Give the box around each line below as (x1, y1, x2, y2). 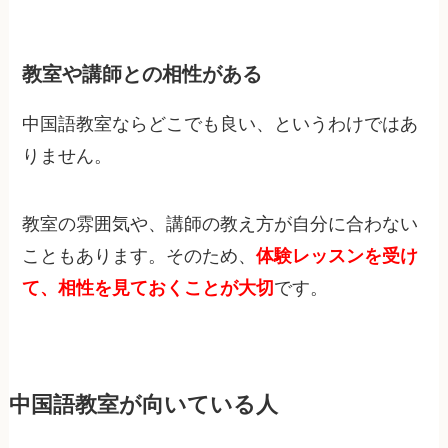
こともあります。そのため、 (22, 245, 257, 266)
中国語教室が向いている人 (8, 392, 278, 417)
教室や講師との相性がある (22, 63, 263, 86)
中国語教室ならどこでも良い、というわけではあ (22, 113, 419, 134)
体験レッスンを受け (256, 245, 419, 266)
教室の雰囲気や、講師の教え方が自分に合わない (22, 213, 419, 234)
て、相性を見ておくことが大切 (22, 277, 275, 298)
